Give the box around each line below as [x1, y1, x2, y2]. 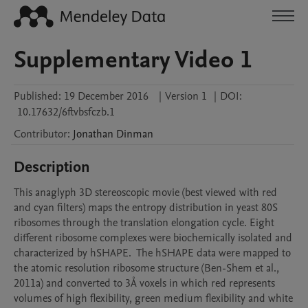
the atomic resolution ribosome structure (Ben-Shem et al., [14, 261, 279, 276]
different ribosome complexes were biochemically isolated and [14, 230, 292, 245]
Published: [14, 89, 61, 104]
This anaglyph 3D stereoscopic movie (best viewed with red [14, 185, 277, 200]
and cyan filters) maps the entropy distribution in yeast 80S [14, 200, 278, 215]
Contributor [14, 126, 67, 142]
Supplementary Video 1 [14, 43, 252, 76]
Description [14, 157, 90, 177]
